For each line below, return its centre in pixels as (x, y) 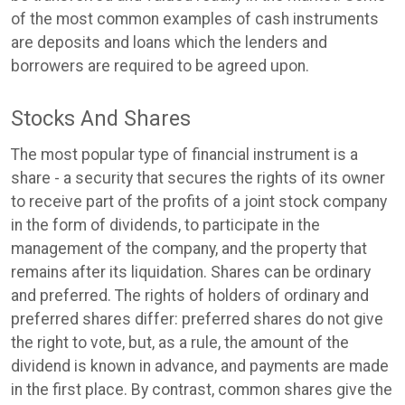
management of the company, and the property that (189, 249)
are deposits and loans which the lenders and (169, 42)
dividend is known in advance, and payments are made (200, 367)
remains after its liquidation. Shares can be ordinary (191, 273)
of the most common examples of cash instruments (195, 19)
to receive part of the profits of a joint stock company (199, 202)
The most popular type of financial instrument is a (184, 155)
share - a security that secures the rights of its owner (198, 179)
